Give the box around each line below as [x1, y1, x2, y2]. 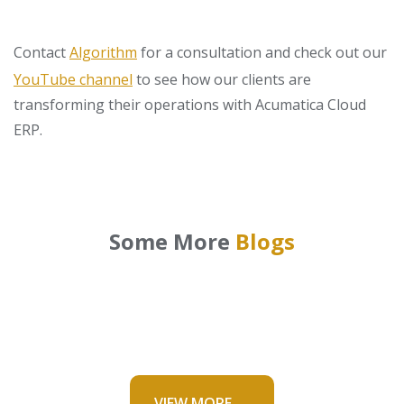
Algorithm [69, 42, 137, 62]
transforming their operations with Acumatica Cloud [14, 95, 366, 115]
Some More [109, 226, 235, 256]
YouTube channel [14, 69, 133, 89]
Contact [14, 42, 69, 62]
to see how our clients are [136, 69, 311, 89]
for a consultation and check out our [137, 42, 387, 62]
